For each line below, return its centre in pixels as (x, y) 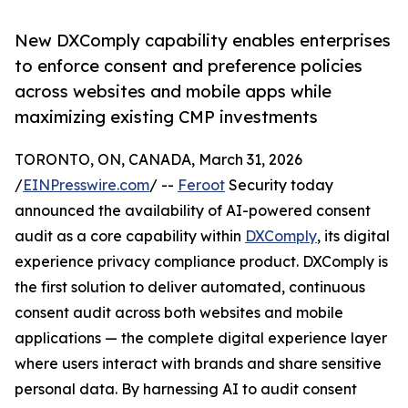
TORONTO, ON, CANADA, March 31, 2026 (158, 160)
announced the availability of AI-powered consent (193, 211)
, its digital (353, 236)
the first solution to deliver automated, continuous (190, 287)
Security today (279, 185)
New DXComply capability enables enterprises (203, 41)
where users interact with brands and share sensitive (198, 364)
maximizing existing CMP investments (166, 117)
